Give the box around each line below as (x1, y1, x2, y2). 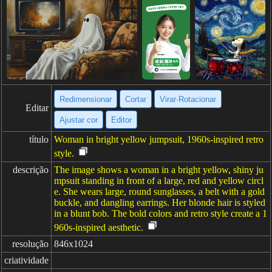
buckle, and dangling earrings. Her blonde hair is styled (54, 197, 265, 208)
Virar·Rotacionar (160, 94, 216, 104)
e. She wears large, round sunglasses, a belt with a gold (54, 186, 265, 197)
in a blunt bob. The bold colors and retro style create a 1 (54, 208, 267, 219)
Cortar (125, 94, 146, 104)
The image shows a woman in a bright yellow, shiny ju (54, 165, 263, 175)
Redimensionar (59, 94, 112, 104)
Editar (25, 103, 49, 113)
